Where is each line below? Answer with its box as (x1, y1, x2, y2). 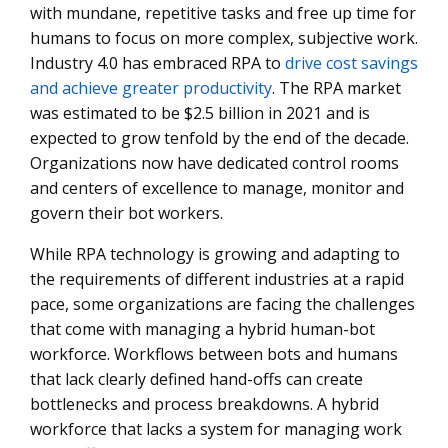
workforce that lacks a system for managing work (30, 418, 402, 440)
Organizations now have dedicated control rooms (30, 152, 399, 174)
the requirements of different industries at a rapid (30, 268, 404, 290)
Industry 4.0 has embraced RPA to (30, 52, 285, 74)
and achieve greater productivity (30, 77, 272, 99)
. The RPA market (272, 77, 401, 99)
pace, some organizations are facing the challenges (30, 293, 415, 315)
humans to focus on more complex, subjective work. (30, 27, 418, 49)
